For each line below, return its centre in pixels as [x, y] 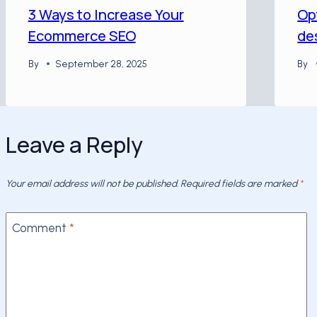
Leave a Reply [74, 144]
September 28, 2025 [101, 63]
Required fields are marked [240, 184]
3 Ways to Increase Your [106, 15]
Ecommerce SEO [82, 36]
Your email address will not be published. [92, 184]
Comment [40, 228]
